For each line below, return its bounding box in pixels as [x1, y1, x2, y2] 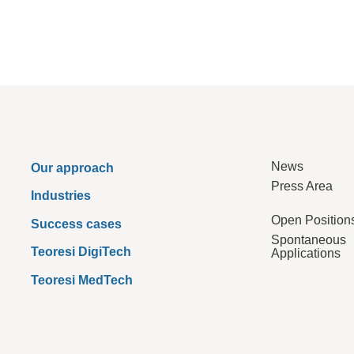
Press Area [271, 179, 333, 193]
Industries [31, 189, 92, 203]
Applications [271, 246, 341, 260]
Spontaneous [271, 232, 347, 247]
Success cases [31, 217, 122, 231]
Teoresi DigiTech [31, 245, 132, 259]
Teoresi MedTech [31, 273, 134, 287]
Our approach [31, 160, 115, 175]
